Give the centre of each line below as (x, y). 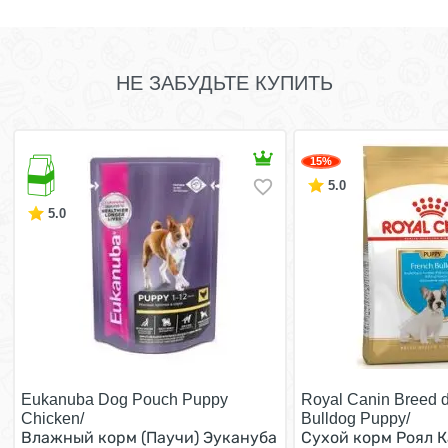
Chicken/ (52, 418)
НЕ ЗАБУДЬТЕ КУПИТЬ (224, 83)
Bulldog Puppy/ (355, 418)
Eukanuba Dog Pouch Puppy (124, 399)
